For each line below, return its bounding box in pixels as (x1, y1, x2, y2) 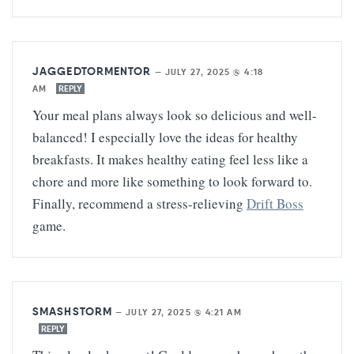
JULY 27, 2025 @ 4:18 (164, 66, 263, 77)
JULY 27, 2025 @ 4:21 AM (126, 306, 242, 318)
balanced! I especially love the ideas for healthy (32, 127, 298, 146)
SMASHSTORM (32, 303, 112, 318)
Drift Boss (247, 194, 303, 213)
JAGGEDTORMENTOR (32, 63, 152, 78)
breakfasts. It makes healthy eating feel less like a (32, 149, 308, 168)
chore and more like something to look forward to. (32, 171, 312, 190)
